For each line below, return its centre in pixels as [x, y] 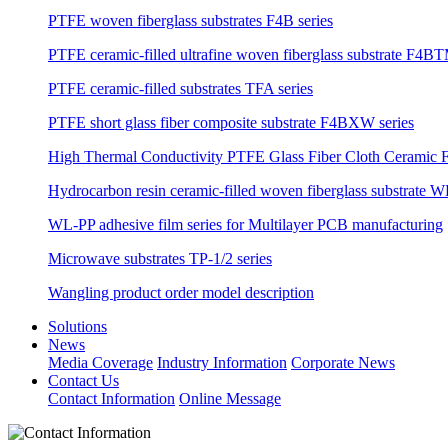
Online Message [230, 398]
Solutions [77, 326]
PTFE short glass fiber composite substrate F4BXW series [231, 122]
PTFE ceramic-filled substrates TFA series [180, 88]
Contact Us [83, 380]
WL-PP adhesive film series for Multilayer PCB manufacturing [245, 224]
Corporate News [343, 362]
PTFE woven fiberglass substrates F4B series [190, 20]
